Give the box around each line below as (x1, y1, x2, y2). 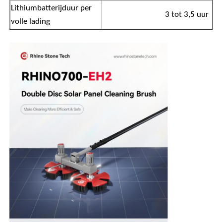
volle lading (11, 17, 51, 26)
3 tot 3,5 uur (165, 10, 209, 19)
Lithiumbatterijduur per (11, 3, 92, 12)
